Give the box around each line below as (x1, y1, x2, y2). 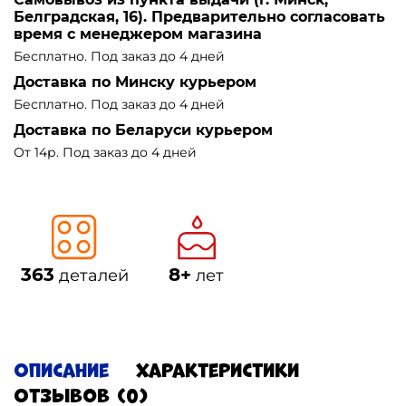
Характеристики (136, 357, 299, 382)
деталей (53, 265, 129, 285)
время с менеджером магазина (14, 24, 262, 43)
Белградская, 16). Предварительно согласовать (14, 7, 385, 25)
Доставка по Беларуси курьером (14, 121, 273, 139)
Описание (14, 357, 109, 382)
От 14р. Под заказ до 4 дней (14, 143, 197, 160)
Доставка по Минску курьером (14, 72, 256, 91)
